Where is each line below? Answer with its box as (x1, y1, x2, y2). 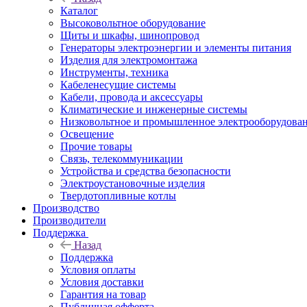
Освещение (60, 127, 114, 140)
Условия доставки (60, 275, 144, 288)
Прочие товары (60, 140, 132, 152)
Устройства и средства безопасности (60, 164, 231, 177)
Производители (33, 214, 106, 226)
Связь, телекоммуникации (60, 152, 183, 164)
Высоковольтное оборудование (60, 16, 206, 29)
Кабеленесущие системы (60, 78, 176, 90)
